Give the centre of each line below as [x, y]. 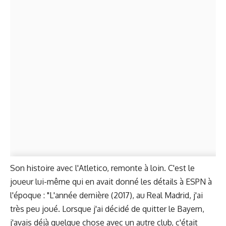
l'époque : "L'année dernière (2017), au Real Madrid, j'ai [106, 195]
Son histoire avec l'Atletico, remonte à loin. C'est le [102, 168]
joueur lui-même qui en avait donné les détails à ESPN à [111, 181]
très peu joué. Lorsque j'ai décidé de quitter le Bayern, [107, 209]
